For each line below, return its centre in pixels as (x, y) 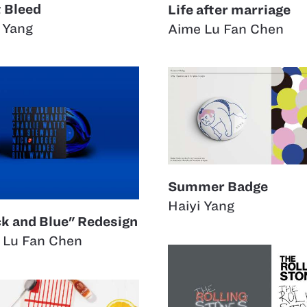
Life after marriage (229, 10)
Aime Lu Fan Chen (226, 29)
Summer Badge (218, 186)
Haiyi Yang (201, 206)
